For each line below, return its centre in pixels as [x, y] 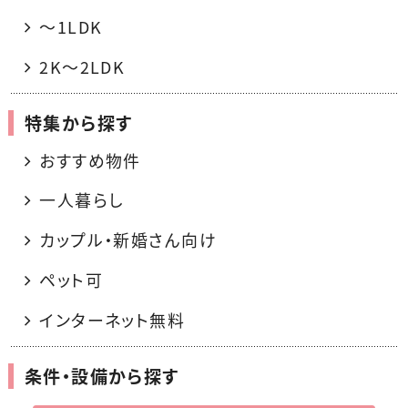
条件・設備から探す [102, 377]
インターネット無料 [112, 321]
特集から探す [78, 122]
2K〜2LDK [82, 66]
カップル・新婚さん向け [128, 240]
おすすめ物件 [90, 160]
